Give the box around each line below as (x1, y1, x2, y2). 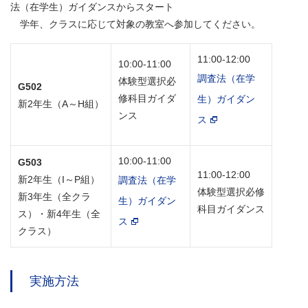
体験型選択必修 (197, 186, 265, 198)
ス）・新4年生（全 (18, 208, 100, 220)
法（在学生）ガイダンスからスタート (10, 1, 174, 13)
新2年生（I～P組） (18, 174, 100, 186)
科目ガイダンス (197, 203, 265, 215)
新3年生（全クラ (18, 191, 91, 203)
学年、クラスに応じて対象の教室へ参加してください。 (10, 19, 261, 30)
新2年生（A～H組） (18, 98, 104, 110)
